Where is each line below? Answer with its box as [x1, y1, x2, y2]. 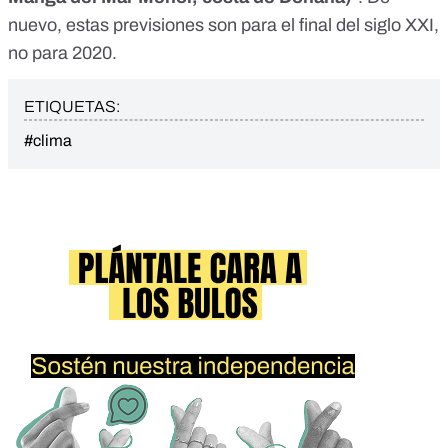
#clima [24, 132, 72, 150]
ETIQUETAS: [24, 98, 120, 116]
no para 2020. [8, 43, 117, 64]
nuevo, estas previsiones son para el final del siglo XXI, [8, 15, 439, 36]
